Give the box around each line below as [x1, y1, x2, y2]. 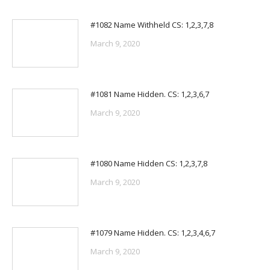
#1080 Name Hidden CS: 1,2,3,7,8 [90, 157, 207, 169]
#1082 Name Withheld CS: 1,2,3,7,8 [90, 19, 213, 30]
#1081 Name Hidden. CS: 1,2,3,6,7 [90, 88, 209, 99]
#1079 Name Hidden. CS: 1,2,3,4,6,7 [90, 227, 215, 238]
